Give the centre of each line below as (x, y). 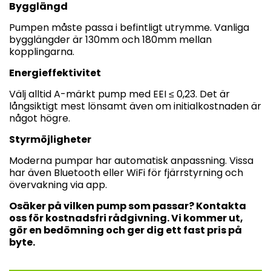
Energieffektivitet (55, 73)
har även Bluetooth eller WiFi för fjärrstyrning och (126, 172)
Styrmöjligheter (50, 139)
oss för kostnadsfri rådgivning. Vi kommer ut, (126, 218)
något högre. (40, 118)
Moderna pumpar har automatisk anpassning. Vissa (131, 160)
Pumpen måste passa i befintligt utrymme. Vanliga (129, 27)
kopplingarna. (42, 51)
